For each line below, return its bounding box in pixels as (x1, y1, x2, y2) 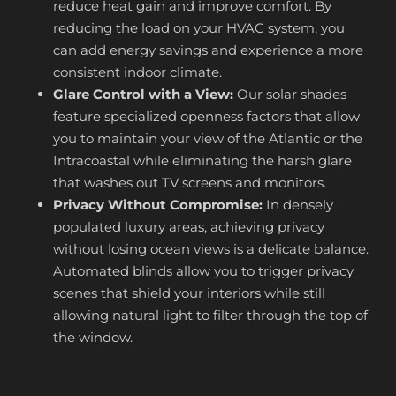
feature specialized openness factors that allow (53, 108, 360, 125)
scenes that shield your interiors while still (53, 285, 325, 301)
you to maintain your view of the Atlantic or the (53, 130, 362, 147)
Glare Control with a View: (53, 86, 233, 103)
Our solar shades (233, 86, 346, 103)
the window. (53, 329, 133, 346)
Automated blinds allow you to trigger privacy (53, 263, 354, 279)
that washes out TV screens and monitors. (53, 174, 326, 191)
